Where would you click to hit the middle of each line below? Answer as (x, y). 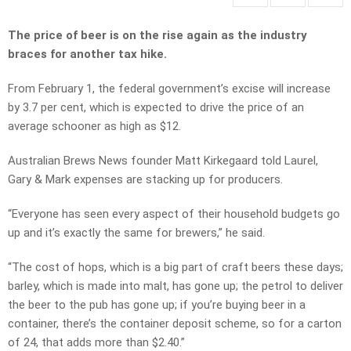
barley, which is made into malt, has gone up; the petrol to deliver (175, 286)
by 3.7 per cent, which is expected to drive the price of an (156, 108)
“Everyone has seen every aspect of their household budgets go (174, 214)
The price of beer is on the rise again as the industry (157, 36)
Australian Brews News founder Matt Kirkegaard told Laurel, (163, 161)
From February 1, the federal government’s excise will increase (169, 89)
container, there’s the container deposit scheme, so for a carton (175, 324)
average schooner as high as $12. (94, 127)
